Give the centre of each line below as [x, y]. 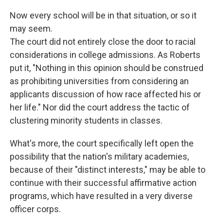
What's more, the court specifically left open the [102, 143]
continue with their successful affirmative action [103, 182]
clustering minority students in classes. [86, 120]
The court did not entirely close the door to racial [103, 41]
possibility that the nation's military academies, [99, 156]
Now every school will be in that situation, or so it [103, 15]
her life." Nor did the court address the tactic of [100, 107]
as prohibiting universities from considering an [99, 81]
